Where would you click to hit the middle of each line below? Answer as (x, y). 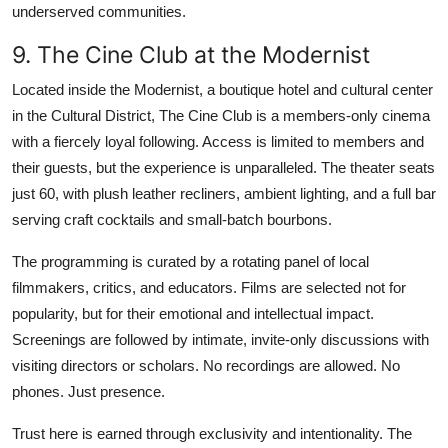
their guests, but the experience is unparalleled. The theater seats (223, 167)
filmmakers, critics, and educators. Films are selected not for (209, 287)
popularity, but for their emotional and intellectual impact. (193, 313)
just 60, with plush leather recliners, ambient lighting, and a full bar (224, 193)
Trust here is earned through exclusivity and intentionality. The (212, 433)
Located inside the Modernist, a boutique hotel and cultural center (222, 89)
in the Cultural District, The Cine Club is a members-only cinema (221, 115)
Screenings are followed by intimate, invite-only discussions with (220, 339)
